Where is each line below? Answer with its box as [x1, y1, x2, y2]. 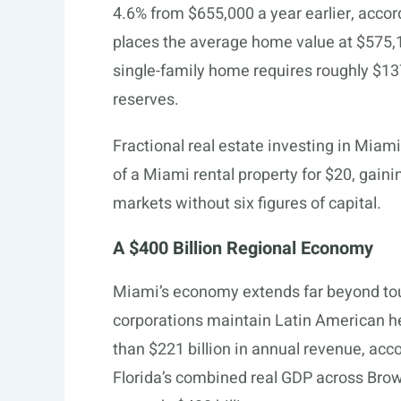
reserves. [113, 88, 179, 112]
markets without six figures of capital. [113, 192, 381, 216]
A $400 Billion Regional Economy [113, 235, 373, 261]
